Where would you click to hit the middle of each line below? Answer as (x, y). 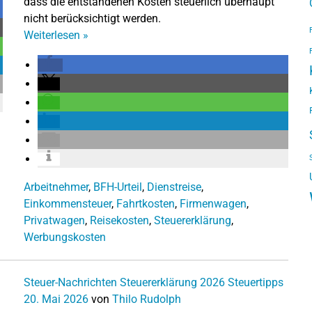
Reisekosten (119, 220)
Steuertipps (256, 282)
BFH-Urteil (118, 187)
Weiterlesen (53, 35)
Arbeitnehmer (56, 187)
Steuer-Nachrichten (70, 282)
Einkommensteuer (68, 203)
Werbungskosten (65, 237)
